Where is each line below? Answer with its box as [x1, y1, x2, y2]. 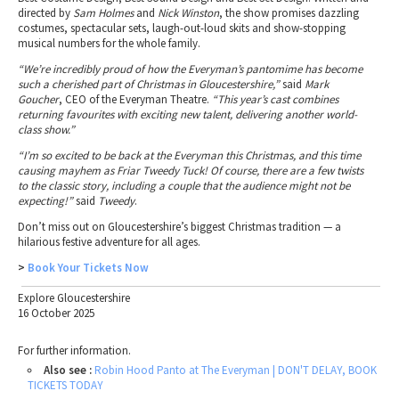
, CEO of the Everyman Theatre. [59, 92, 212, 108]
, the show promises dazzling [219, 5, 359, 21]
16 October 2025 [18, 305, 94, 322]
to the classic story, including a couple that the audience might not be [18, 178, 350, 194]
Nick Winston [158, 5, 219, 21]
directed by [18, 5, 73, 21]
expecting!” [18, 193, 73, 209]
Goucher [18, 92, 59, 108]
